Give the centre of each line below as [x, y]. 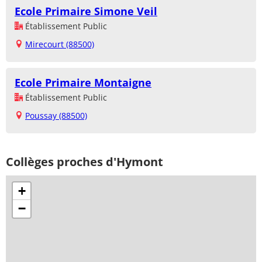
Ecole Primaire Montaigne [83, 82]
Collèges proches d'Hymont [85, 161]
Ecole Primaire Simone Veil [86, 11]
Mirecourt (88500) [60, 44]
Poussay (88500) [56, 115]
